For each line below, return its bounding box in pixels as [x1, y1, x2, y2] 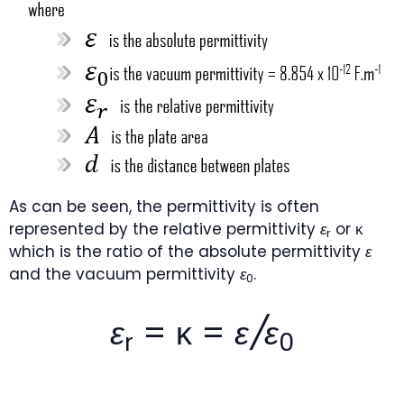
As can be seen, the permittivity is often [9, 196, 319, 217]
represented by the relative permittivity [9, 218, 320, 240]
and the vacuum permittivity [9, 263, 240, 285]
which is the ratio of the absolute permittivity [9, 241, 365, 262]
